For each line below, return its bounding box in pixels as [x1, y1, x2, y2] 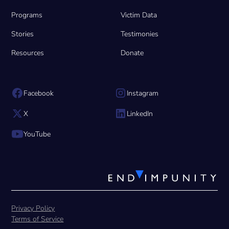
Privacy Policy [11, 203, 55, 214]
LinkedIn [127, 108, 153, 119]
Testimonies [121, 29, 158, 39]
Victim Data [121, 10, 157, 20]
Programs [11, 10, 43, 20]
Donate [121, 48, 144, 58]
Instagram [127, 88, 158, 98]
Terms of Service [11, 214, 64, 224]
